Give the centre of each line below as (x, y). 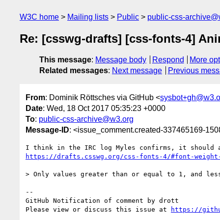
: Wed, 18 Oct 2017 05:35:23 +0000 (104, 108)
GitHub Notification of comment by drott (102, 200)
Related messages (74, 71)
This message (65, 60)
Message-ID (47, 130)
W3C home (39, 17)
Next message (137, 71)
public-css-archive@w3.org (86, 119)
